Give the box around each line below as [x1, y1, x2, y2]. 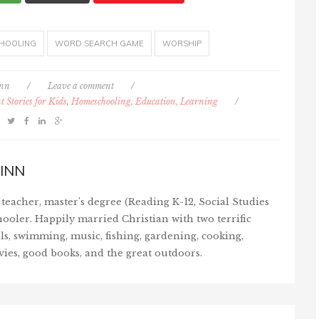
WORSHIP [162, 38, 202, 48]
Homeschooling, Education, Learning [71, 95, 218, 107]
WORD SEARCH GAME [54, 38, 144, 48]
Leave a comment [48, 80, 114, 91]
